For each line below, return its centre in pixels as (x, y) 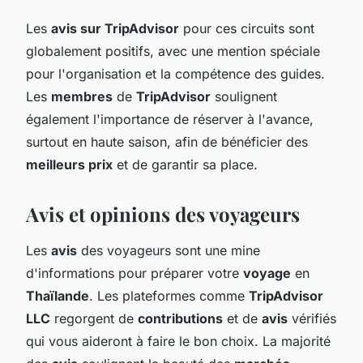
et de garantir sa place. (185, 164)
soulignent (244, 96)
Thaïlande (58, 295)
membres (82, 96)
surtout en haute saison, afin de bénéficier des (167, 141)
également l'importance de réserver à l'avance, (170, 119)
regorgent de (94, 318)
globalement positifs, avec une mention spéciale (173, 51)
